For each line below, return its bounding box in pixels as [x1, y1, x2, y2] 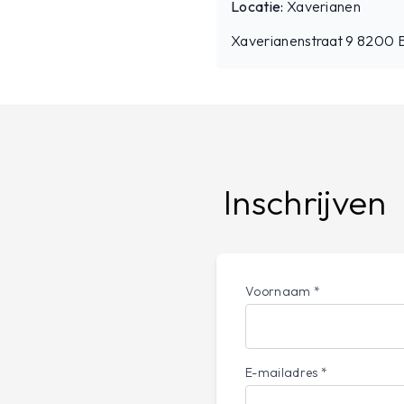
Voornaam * [245, 283, 321, 299]
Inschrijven [224, 180, 387, 224]
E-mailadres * [245, 364, 328, 381]
